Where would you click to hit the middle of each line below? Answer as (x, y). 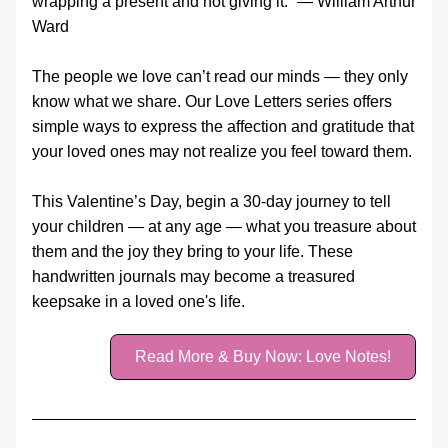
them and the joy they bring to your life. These (192, 251)
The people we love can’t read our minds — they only (220, 76)
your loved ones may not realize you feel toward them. (222, 151)
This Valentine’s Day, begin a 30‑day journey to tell (211, 201)
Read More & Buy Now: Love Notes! (263, 356)
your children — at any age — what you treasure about (224, 226)
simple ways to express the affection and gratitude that (223, 126)
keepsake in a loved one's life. (138, 301)
